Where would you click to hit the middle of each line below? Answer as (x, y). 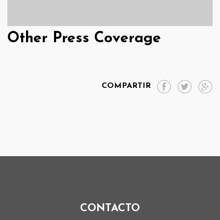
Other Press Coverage (84, 38)
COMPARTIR (126, 86)
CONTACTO (110, 208)
